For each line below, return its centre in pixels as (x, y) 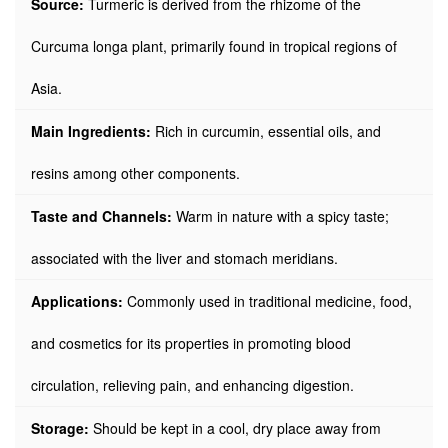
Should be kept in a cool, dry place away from (235, 428)
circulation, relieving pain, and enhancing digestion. (192, 385)
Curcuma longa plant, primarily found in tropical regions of (214, 46)
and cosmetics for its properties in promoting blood (191, 343)
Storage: (60, 428)
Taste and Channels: (101, 216)
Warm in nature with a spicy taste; (280, 216)
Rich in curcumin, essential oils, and (266, 131)
